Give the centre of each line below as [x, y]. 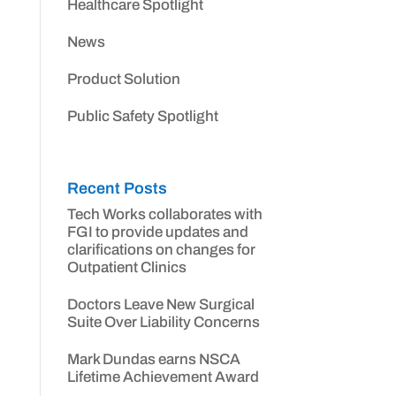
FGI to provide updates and [157, 232]
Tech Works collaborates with [164, 214]
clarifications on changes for [161, 250]
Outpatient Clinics [126, 267]
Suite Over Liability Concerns [163, 322]
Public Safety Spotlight [142, 116]
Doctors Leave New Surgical [160, 305]
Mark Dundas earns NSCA [153, 359]
